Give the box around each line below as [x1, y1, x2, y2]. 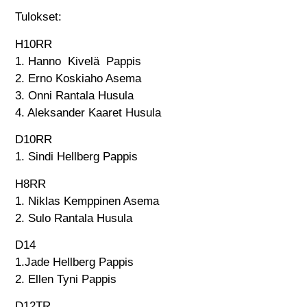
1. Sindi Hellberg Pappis [15, 150, 138, 164]
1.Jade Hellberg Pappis [15, 255, 134, 269]
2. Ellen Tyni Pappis [15, 272, 117, 286]
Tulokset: [15, 10, 62, 24]
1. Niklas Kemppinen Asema [15, 194, 160, 208]
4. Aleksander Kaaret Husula [15, 106, 162, 119]
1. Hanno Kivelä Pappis [15, 54, 142, 68]
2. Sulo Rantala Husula [15, 211, 133, 225]
